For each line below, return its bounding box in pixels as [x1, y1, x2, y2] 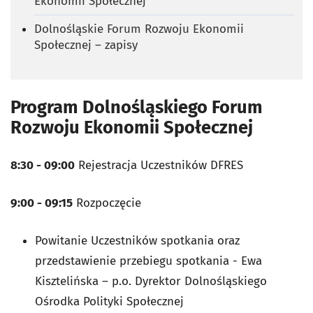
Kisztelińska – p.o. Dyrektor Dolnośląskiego [35, 273, 267, 289]
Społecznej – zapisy [34, 37, 138, 52]
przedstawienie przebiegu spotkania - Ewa [35, 253, 262, 268]
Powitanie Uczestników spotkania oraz [35, 233, 240, 248]
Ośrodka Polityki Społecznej [35, 293, 184, 309]
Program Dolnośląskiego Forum [10, 96, 263, 118]
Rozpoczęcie [73, 195, 141, 210]
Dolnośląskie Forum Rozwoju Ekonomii [34, 21, 244, 36]
